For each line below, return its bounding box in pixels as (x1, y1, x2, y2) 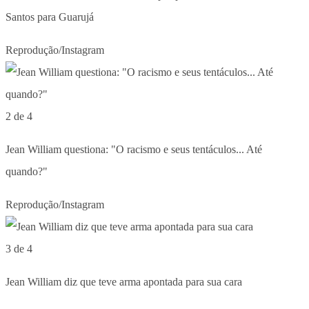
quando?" (6, 165, 48, 177)
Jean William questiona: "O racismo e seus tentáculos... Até (6, 143, 262, 155)
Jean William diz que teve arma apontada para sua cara (6, 275, 242, 288)
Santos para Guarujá (6, 10, 94, 23)
